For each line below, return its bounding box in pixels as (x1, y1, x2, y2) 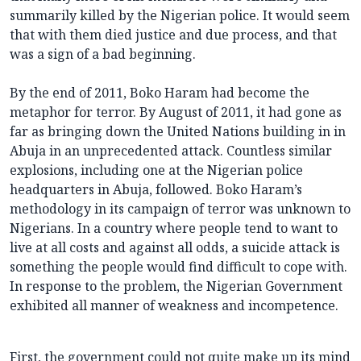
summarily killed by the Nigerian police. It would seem (10, 6, 350, 25)
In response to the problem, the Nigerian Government (10, 277, 342, 296)
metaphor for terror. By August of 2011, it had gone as (10, 103, 342, 122)
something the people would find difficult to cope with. (10, 258, 347, 276)
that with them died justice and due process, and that (10, 26, 337, 44)
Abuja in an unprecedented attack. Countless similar (10, 142, 332, 160)
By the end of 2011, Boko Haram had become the (10, 84, 309, 102)
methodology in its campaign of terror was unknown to (10, 200, 351, 218)
